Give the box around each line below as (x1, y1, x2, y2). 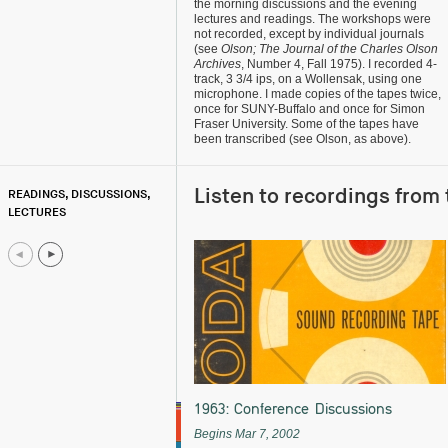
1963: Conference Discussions (194, 399, 392, 418)
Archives (194, 57, 241, 71)
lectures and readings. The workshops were (194, 12, 431, 26)
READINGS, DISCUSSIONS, (8, 187, 150, 202)
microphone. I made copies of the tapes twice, (194, 87, 441, 101)
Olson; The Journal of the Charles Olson (221, 42, 438, 56)
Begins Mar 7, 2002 (194, 427, 300, 441)
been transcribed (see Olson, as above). (194, 132, 411, 146)
